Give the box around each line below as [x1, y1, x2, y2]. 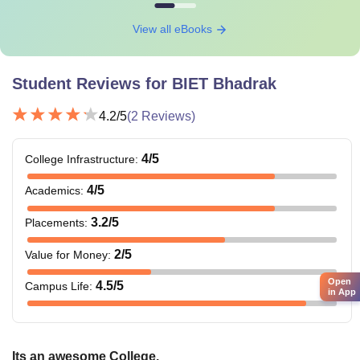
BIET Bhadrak [172, 74, 276, 92]
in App [328, 287, 356, 297]
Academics [25, 184, 80, 198]
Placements [25, 215, 84, 229]
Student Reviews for [12, 74, 172, 92]
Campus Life [25, 280, 89, 293]
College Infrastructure [25, 152, 135, 166]
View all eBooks [132, 22, 215, 35]
